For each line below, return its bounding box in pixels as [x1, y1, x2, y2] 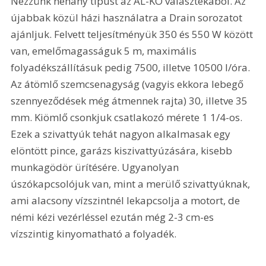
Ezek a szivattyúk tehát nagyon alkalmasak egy [11, 126, 233, 141]
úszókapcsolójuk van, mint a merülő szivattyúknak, [11, 176, 253, 191]
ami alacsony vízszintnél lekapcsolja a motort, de [11, 193, 243, 207]
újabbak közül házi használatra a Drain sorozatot [11, 10, 245, 24]
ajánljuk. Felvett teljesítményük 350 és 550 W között [11, 27, 256, 41]
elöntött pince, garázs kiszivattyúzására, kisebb [11, 143, 235, 157]
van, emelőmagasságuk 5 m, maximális [11, 43, 199, 58]
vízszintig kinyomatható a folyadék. [11, 226, 177, 240]
